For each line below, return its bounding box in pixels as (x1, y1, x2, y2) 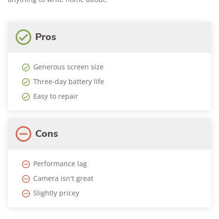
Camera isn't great (33, 174, 93, 183)
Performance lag (33, 159, 87, 169)
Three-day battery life (33, 77, 104, 87)
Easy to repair (33, 91, 78, 101)
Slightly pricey (33, 188, 79, 198)
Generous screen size (33, 62, 104, 72)
